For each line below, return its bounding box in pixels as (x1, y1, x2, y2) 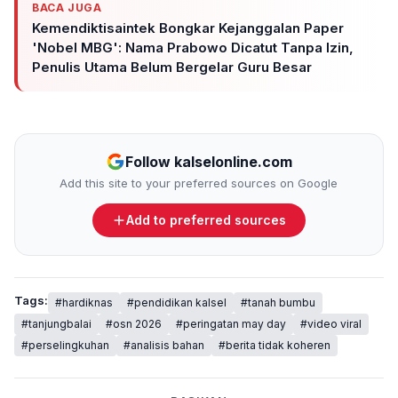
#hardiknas (55, 295, 113, 309)
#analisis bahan (123, 338, 204, 352)
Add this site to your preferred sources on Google (60, 175, 338, 190)
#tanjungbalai (21, 316, 92, 330)
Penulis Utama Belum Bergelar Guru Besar (32, 59, 312, 76)
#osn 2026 (106, 316, 162, 330)
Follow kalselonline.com (124, 152, 292, 171)
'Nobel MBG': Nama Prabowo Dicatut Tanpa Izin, (32, 39, 354, 57)
